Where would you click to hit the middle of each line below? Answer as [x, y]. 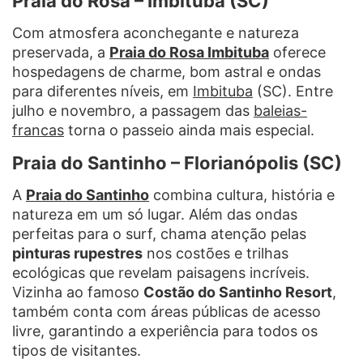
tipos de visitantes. [77, 350]
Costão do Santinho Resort [238, 292]
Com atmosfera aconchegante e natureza [156, 32]
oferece [297, 52]
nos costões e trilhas [216, 253]
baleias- [280, 110]
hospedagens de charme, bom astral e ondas [167, 71]
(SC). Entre [293, 91]
